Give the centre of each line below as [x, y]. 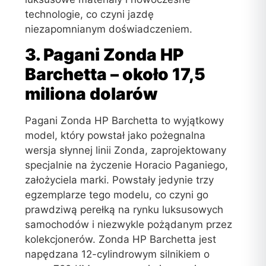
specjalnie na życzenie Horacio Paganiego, [127, 165]
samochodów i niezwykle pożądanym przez [129, 225]
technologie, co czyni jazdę [90, 14]
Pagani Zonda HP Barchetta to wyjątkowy [125, 121]
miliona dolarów [92, 94]
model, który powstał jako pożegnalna [115, 136]
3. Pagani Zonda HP [104, 55]
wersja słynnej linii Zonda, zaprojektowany [126, 151]
